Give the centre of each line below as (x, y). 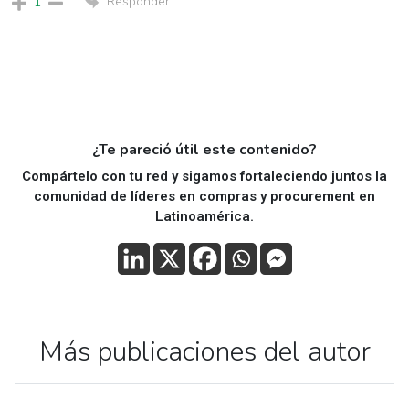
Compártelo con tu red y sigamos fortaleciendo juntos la (204, 176)
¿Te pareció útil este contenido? (204, 149)
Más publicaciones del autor (204, 351)
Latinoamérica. (204, 216)
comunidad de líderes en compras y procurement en (204, 196)
